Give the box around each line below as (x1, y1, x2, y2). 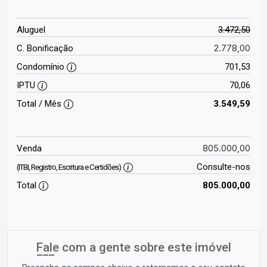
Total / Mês (17, 98, 64, 110)
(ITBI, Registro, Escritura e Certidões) (17, 163, 121, 172)
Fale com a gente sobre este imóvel (36, 240, 231, 255)
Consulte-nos (196, 162, 250, 173)
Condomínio (17, 61, 67, 73)
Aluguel (17, 24, 45, 36)
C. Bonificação (17, 43, 73, 54)
